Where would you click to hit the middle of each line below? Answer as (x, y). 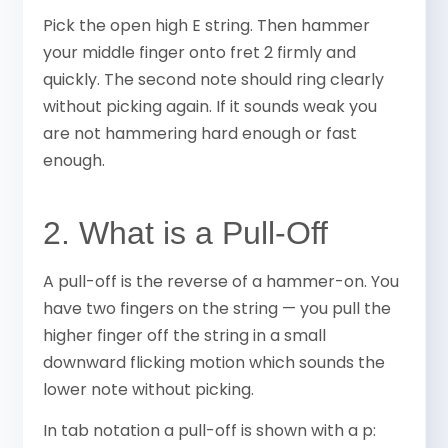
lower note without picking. (149, 389)
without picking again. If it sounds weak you (210, 106)
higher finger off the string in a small (185, 335)
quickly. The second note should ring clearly (214, 79)
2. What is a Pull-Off (186, 232)
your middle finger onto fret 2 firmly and (200, 52)
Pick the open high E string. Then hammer (207, 25)
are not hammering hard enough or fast (200, 133)
